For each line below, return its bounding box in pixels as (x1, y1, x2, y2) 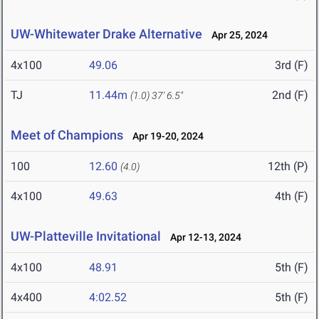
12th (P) (268, 159, 308, 174)
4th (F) (275, 189, 308, 204)
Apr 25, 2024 (205, 29, 268, 41)
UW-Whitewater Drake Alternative (11, 26, 202, 42)
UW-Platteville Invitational (11, 229, 161, 244)
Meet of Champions (11, 127, 123, 143)
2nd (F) (272, 88, 308, 103)
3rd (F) (275, 58, 308, 73)
